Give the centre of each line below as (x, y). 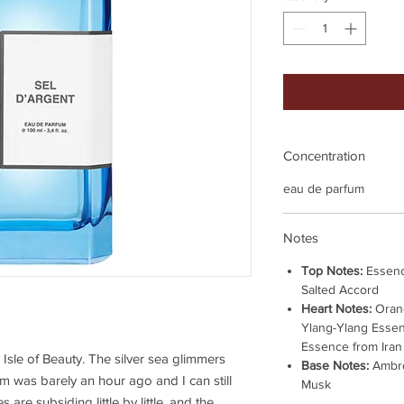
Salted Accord (340, 290)
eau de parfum (324, 189)
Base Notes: (335, 366)
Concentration (324, 156)
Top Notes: (334, 271)
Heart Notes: (336, 309)
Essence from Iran (352, 347)
